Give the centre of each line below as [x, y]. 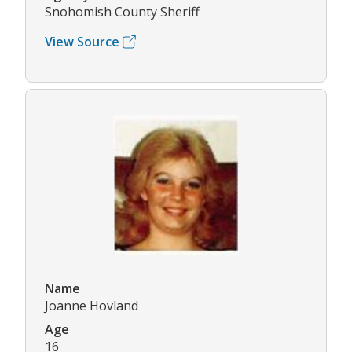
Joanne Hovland [92, 306]
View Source [82, 42]
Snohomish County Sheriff [122, 12]
